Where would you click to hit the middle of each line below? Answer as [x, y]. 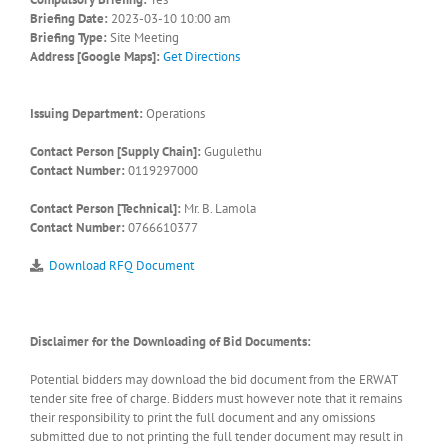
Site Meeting [143, 37]
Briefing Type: [68, 37]
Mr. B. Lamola [218, 208]
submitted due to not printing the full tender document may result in [216, 436]
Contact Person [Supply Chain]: [115, 151]
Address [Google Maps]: [95, 56]
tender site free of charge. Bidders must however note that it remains [216, 398]
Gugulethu [231, 151]
